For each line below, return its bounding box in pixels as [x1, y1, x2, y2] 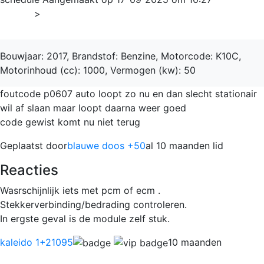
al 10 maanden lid [146, 139, 223, 151]
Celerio [48, 7, 80, 19]
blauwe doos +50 [67, 139, 146, 151]
